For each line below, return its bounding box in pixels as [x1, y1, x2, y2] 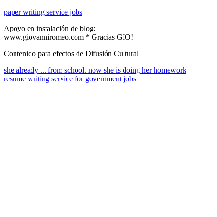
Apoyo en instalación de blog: [4, 24, 95, 32]
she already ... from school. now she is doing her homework [4, 65, 186, 74]
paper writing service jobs [4, 7, 82, 16]
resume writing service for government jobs [4, 74, 136, 83]
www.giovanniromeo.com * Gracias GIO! [4, 32, 133, 41]
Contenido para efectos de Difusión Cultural [4, 49, 139, 58]
